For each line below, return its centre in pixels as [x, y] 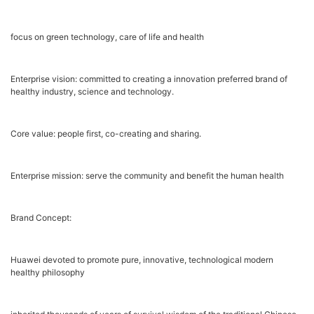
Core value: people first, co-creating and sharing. [106, 134]
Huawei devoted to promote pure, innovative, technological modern [142, 260]
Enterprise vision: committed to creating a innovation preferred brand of [149, 79]
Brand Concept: [41, 218]
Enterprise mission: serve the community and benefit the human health [147, 176]
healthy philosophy [48, 273]
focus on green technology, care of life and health [107, 37]
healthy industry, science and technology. [92, 92]
